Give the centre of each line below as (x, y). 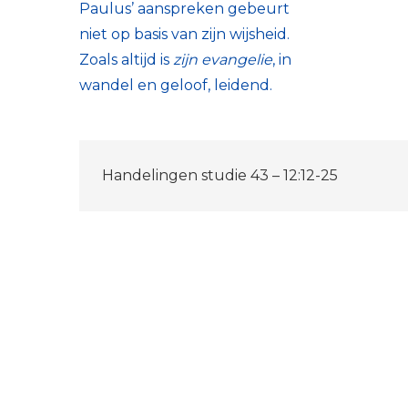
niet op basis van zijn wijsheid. (184, 35)
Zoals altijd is (126, 60)
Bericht (148, 164)
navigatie (166, 214)
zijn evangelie (223, 60)
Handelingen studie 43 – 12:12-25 (220, 176)
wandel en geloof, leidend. (179, 86)
